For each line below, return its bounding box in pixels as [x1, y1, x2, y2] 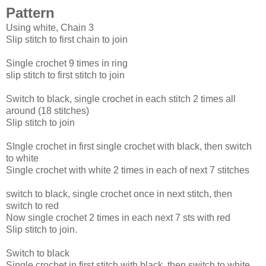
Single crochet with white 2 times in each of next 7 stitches [6, 165, 249, 176]
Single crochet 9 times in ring [6, 58, 128, 69]
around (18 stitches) [6, 106, 89, 116]
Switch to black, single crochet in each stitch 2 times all [6, 94, 236, 104]
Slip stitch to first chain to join [6, 34, 128, 45]
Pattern [6, 5, 55, 21]
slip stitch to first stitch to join [6, 70, 125, 81]
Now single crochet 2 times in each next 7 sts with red [6, 213, 230, 223]
